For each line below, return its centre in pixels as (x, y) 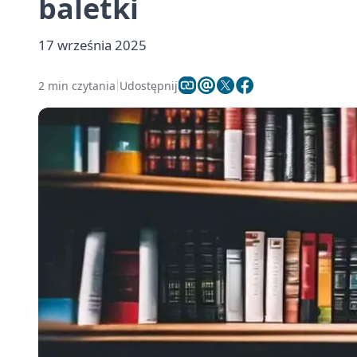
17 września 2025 (92, 45)
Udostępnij (149, 85)
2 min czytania (77, 85)
